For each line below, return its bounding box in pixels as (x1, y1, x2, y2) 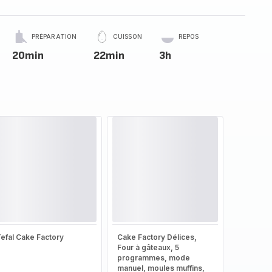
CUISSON (113, 33, 142, 40)
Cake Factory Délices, (117, 233, 197, 242)
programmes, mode (117, 253, 190, 262)
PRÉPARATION (31, 33, 77, 40)
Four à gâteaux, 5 (117, 243, 179, 252)
